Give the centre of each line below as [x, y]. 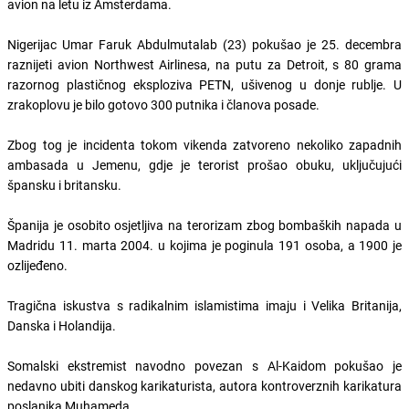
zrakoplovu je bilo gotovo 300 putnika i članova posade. [163, 104]
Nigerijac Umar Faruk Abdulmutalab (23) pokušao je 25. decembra [204, 44]
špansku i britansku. [64, 184]
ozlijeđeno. [37, 265]
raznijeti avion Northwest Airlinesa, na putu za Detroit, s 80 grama [204, 64]
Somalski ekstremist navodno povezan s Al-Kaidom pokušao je [204, 365]
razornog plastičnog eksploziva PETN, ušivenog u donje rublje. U [204, 84]
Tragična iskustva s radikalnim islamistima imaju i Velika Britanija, [204, 305]
